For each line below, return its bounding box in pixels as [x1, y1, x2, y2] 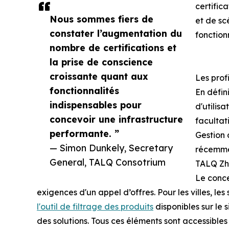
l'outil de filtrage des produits [37, 201, 153, 212]
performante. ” [50, 128, 119, 140]
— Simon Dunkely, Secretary [50, 142, 173, 154]
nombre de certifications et [50, 42, 176, 54]
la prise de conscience [50, 56, 153, 68]
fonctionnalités [50, 85, 119, 97]
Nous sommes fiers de [50, 13, 153, 25]
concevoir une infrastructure [50, 113, 183, 125]
